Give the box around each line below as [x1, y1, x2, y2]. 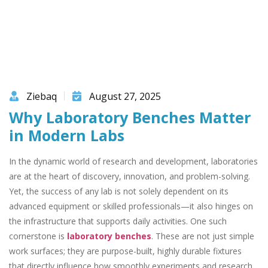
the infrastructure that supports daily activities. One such [9, 215, 227, 227]
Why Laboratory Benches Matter [9, 106, 251, 127]
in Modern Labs [9, 124, 124, 145]
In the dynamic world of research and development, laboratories [9, 155, 258, 167]
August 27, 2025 [89, 89, 161, 103]
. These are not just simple [151, 230, 254, 242]
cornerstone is [9, 230, 67, 242]
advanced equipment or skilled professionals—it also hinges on [9, 200, 253, 212]
